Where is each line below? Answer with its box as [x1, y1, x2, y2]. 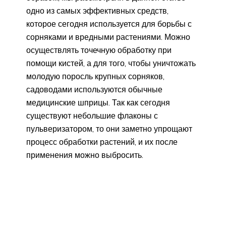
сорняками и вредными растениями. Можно [26, 31, 190, 42]
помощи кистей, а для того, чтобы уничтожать [26, 58, 196, 68]
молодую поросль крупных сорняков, [26, 71, 164, 81]
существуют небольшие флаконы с [26, 110, 158, 121]
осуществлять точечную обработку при [26, 44, 172, 55]
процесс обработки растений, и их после [26, 136, 178, 147]
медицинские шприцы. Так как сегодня [26, 97, 170, 107]
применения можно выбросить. [26, 149, 143, 160]
